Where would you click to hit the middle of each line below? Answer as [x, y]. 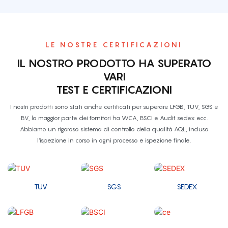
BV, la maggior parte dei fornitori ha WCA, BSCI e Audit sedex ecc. [114, 118]
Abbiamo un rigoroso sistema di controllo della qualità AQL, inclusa [114, 129]
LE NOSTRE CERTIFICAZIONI [114, 44]
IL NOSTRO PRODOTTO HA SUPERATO [114, 63]
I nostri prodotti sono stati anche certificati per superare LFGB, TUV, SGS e [114, 106]
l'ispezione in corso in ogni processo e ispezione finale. [114, 140]
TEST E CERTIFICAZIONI [114, 89]
